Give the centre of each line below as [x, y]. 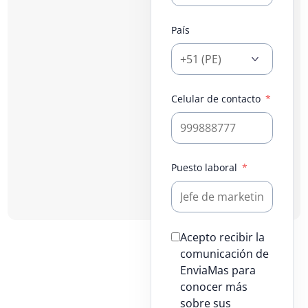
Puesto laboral [205, 168]
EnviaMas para [218, 271]
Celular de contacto [217, 99]
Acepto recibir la [222, 238]
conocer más [213, 287]
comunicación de [224, 254]
